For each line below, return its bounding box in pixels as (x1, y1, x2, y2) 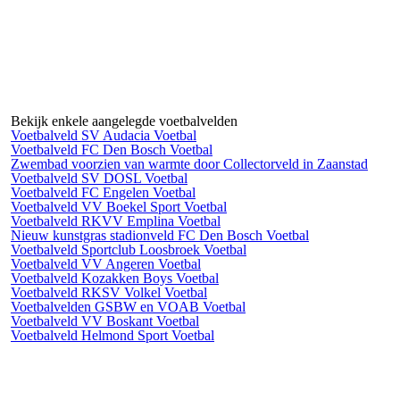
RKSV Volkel (81, 285, 161, 300)
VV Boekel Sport (81, 199, 180, 214)
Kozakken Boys (81, 271, 172, 286)
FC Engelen (81, 185, 149, 200)
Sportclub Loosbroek (81, 242, 200, 257)
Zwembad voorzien (11, 156, 124, 171)
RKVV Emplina (81, 213, 174, 229)
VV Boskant (81, 313, 153, 329)
